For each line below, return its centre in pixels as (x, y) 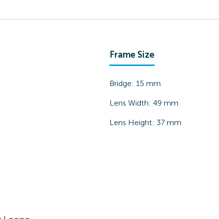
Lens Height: (133, 122)
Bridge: (123, 83)
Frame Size (132, 55)
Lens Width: (131, 103)
